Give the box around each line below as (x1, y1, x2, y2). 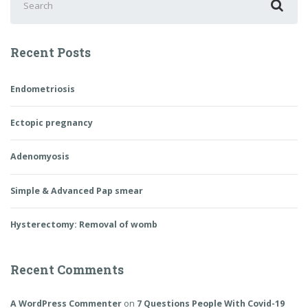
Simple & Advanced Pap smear (10, 184, 143, 197)
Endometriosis (10, 83, 75, 96)
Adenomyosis (10, 151, 69, 163)
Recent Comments (10, 261, 124, 278)
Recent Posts (10, 44, 91, 61)
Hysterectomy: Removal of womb (10, 218, 157, 230)
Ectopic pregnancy (10, 117, 93, 129)
